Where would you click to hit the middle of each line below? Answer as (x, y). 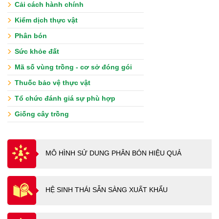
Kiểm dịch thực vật (46, 20)
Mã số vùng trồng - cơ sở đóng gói (73, 67)
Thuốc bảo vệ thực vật (53, 83)
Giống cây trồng (42, 114)
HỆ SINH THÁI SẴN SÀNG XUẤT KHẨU (107, 190)
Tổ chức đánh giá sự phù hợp (65, 99)
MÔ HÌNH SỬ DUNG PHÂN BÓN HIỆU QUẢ (113, 153)
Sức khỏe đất (37, 52)
